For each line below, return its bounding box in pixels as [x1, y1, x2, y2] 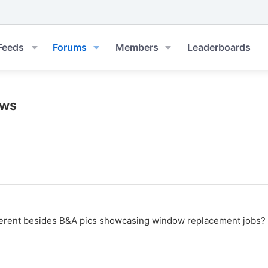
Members [115, 41, 159, 53]
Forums [52, 41, 87, 53]
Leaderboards [187, 41, 251, 53]
